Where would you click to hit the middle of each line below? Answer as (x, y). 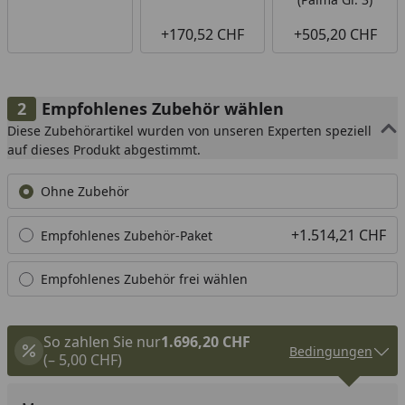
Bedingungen (330, 351)
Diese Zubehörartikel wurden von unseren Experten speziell (189, 131)
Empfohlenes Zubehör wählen (163, 109)
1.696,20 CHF (206, 342)
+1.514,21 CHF (338, 235)
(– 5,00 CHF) (83, 360)
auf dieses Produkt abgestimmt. (104, 150)
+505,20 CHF (335, 35)
